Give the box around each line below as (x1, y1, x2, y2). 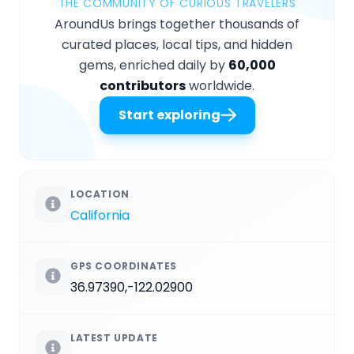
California (70, 205, 130, 224)
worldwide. (186, 76, 254, 95)
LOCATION (70, 186, 130, 201)
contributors (100, 76, 186, 95)
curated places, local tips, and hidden (62, 35, 292, 54)
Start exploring (118, 105, 220, 124)
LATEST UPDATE (70, 330, 158, 345)
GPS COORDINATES (70, 258, 177, 273)
